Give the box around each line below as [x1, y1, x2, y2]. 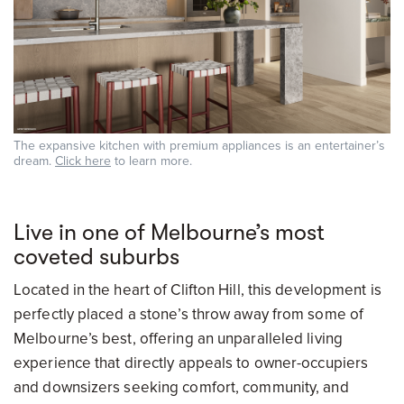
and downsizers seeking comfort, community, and [14, 378, 349, 397]
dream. [14, 153, 55, 169]
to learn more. [111, 153, 192, 169]
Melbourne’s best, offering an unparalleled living [14, 329, 343, 348]
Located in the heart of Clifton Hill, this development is [14, 280, 381, 299]
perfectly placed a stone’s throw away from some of [14, 305, 364, 324]
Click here [55, 153, 111, 169]
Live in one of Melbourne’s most [14, 219, 325, 245]
